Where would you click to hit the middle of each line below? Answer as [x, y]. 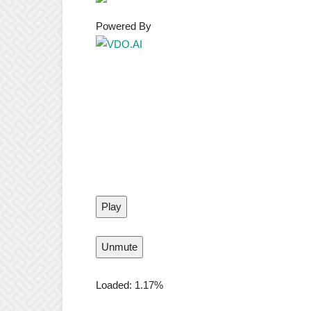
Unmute [119, 247]
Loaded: [115, 285]
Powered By [124, 26]
